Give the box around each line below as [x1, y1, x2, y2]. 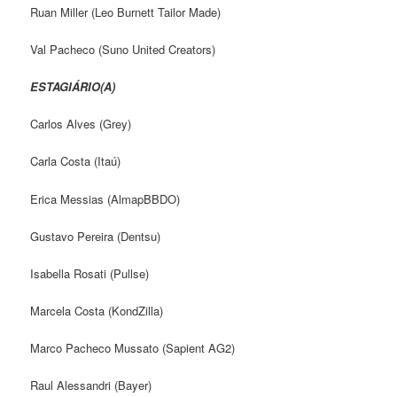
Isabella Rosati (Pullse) [30, 264, 150, 282]
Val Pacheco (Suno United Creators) [30, 41, 216, 58]
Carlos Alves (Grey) [30, 115, 132, 133]
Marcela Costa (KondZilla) [30, 301, 164, 319]
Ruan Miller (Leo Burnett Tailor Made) [30, 3, 222, 20]
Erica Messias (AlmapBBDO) [30, 190, 181, 207]
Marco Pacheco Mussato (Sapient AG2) [30, 339, 236, 356]
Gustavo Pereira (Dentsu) [30, 227, 161, 245]
